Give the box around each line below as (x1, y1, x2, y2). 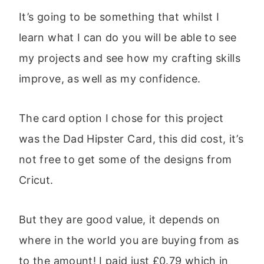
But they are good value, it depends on (19, 213, 220, 226)
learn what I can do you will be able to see (19, 31, 237, 44)
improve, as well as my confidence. (19, 72, 201, 85)
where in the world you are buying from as (19, 233, 239, 246)
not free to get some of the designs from (19, 153, 232, 166)
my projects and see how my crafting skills (19, 51, 241, 64)
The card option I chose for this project (19, 111, 224, 124)
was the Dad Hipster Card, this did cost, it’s (19, 132, 244, 145)
